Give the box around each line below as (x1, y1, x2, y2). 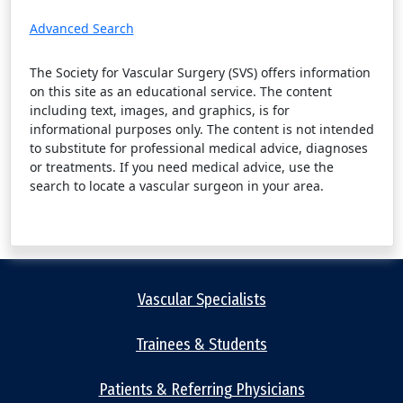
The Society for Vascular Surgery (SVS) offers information (29, 64, 371, 82)
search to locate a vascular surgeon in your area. (29, 177, 324, 195)
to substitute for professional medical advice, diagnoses (29, 139, 368, 157)
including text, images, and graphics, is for (29, 102, 290, 120)
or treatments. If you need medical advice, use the (29, 158, 334, 176)
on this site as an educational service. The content (29, 83, 332, 101)
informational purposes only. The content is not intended (29, 121, 374, 139)
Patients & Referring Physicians (98, 380, 305, 400)
